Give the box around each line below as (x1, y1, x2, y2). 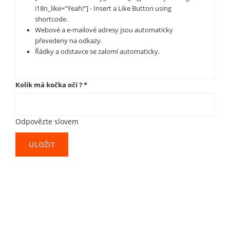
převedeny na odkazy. (35, 36, 102, 46)
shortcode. (35, 15, 68, 24)
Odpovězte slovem (15, 117, 79, 127)
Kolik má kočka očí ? (15, 80, 84, 90)
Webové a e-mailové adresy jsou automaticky (35, 26, 173, 35)
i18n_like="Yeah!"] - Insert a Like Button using (35, 4, 171, 13)
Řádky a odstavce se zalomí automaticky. (35, 47, 160, 56)
